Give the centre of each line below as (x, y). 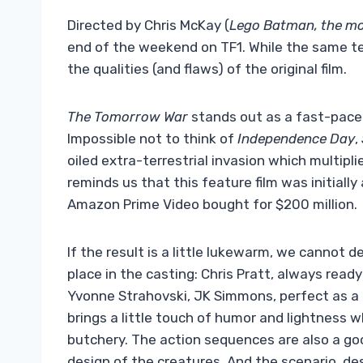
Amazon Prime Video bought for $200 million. (212, 205)
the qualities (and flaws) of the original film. (207, 69)
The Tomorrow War (129, 117)
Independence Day (296, 139)
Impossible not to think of (152, 139)
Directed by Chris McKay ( (148, 26)
